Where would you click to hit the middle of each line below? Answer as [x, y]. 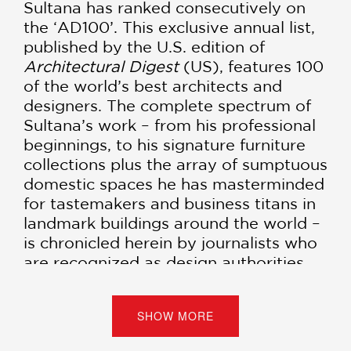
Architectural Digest [103, 66]
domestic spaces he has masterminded [174, 183]
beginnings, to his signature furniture [165, 144]
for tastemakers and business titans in [170, 203]
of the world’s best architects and [153, 85]
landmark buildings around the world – [172, 223]
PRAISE [65, 327]
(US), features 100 [253, 66]
